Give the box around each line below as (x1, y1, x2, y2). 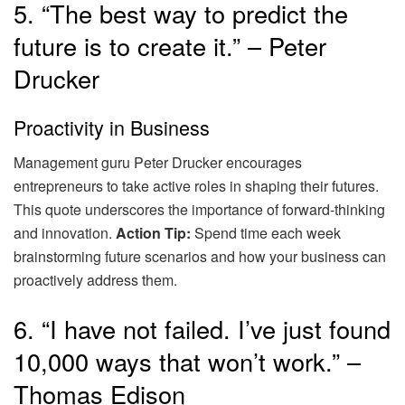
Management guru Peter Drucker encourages (14, 151, 302, 173)
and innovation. (14, 221, 116, 243)
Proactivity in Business (14, 113, 210, 142)
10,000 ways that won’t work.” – (14, 343, 361, 379)
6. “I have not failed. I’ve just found (14, 310, 391, 346)
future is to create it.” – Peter (14, 27, 326, 63)
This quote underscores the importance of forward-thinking (14, 198, 385, 220)
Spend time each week (191, 221, 341, 243)
